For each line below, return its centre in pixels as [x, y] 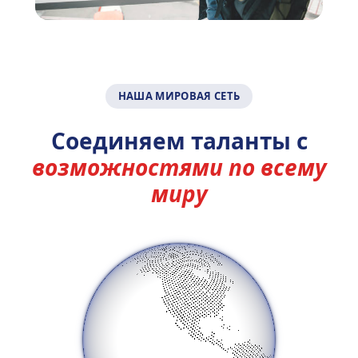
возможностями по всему [179, 167]
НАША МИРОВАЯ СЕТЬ [179, 95]
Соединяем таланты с [179, 140]
